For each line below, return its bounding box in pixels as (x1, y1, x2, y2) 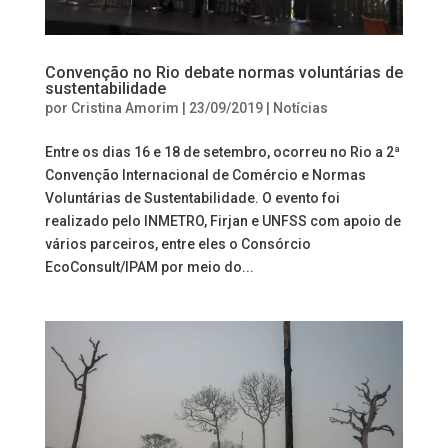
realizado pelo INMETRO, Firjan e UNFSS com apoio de (44, 212, 401, 229)
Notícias (272, 99, 328, 116)
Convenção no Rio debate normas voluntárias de (44, 62, 403, 82)
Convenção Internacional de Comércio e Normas (44, 166, 366, 183)
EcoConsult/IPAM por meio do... (44, 258, 254, 275)
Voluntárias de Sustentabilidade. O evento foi (44, 189, 340, 206)
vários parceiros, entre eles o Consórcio (44, 235, 311, 252)
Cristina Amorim (70, 99, 179, 116)
